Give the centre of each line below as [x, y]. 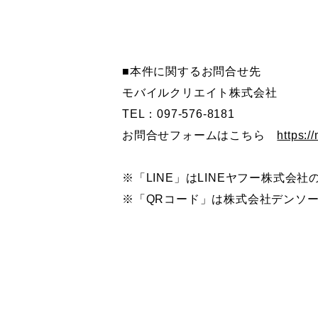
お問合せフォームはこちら [200, 135]
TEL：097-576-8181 [179, 114]
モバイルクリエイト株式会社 [200, 93]
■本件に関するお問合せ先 [192, 71]
